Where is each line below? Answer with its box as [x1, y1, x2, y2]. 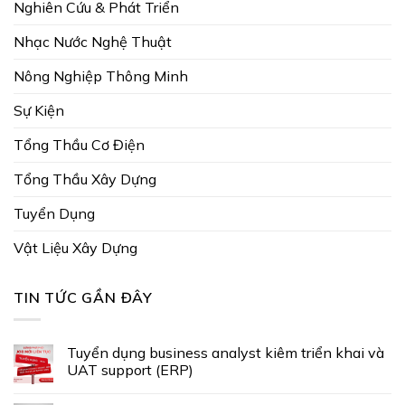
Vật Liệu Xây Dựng [14, 238, 137, 257]
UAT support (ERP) [67, 361, 193, 380]
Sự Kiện [14, 100, 64, 119]
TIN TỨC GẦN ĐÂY [14, 287, 153, 306]
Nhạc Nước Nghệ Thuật [14, 32, 172, 51]
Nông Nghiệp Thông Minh [14, 66, 188, 85]
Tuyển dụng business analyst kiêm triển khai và [67, 344, 384, 363]
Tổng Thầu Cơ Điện [14, 135, 145, 154]
